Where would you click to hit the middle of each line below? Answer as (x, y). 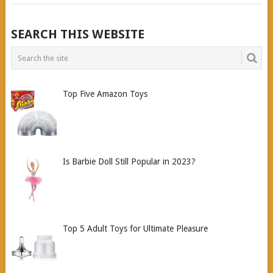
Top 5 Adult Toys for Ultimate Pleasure (136, 229)
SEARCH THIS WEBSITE (77, 34)
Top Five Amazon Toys (105, 94)
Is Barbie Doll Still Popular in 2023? (129, 161)
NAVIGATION (56, 48)
